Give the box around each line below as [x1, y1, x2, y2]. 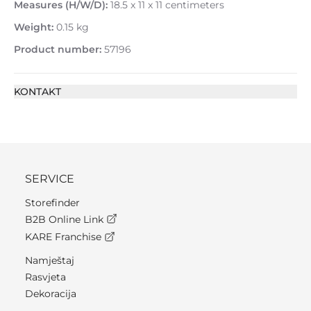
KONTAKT [14, 85, 61, 98]
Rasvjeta [25, 270, 66, 283]
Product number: [14, 43, 101, 56]
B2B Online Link [25, 213, 106, 226]
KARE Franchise [25, 230, 104, 244]
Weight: [14, 21, 53, 33]
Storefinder [25, 196, 80, 209]
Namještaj [25, 253, 74, 267]
